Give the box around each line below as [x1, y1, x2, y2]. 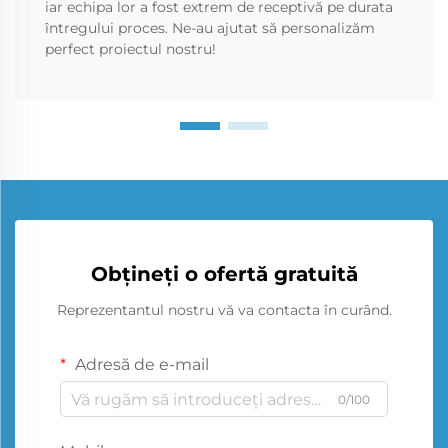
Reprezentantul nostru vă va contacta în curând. [56, 301, 392, 320]
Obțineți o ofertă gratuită [90, 262, 358, 287]
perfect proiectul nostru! [45, 40, 216, 59]
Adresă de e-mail [71, 355, 209, 375]
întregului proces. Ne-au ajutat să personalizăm [45, 19, 375, 38]
